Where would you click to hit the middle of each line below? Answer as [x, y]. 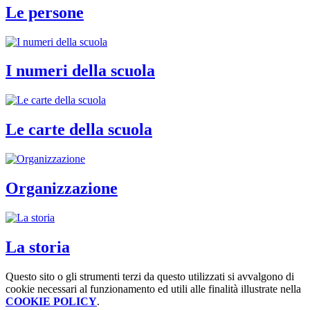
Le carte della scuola [79, 130]
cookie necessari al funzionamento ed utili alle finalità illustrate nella [153, 289]
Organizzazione [62, 189]
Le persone [45, 12]
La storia [38, 247]
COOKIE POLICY [51, 301]
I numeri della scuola [80, 71]
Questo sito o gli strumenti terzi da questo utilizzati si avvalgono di [150, 276]
